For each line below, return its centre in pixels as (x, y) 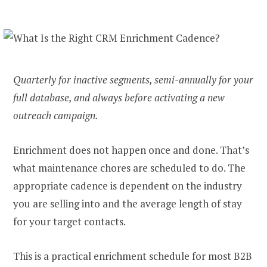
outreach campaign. (56, 115)
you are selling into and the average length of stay (128, 204)
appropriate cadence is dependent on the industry (128, 186)
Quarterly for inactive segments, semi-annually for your (133, 79)
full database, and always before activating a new (119, 97)
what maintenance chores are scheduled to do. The (129, 168)
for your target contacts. (69, 221)
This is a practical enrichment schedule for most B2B (133, 256)
